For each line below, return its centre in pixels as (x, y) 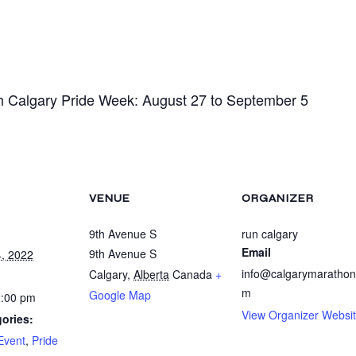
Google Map (120, 295)
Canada (192, 274)
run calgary (270, 234)
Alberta (151, 274)
